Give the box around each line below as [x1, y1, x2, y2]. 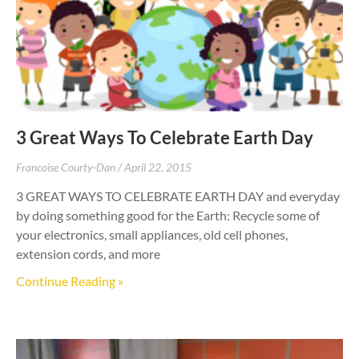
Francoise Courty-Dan [16, 159, 118, 174]
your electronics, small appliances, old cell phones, [16, 226, 288, 242]
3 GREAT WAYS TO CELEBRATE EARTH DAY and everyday [16, 188, 340, 204]
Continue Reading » [16, 272, 123, 288]
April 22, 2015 [124, 159, 192, 174]
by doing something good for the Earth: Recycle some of [16, 207, 320, 223]
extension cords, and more [16, 245, 160, 261]
